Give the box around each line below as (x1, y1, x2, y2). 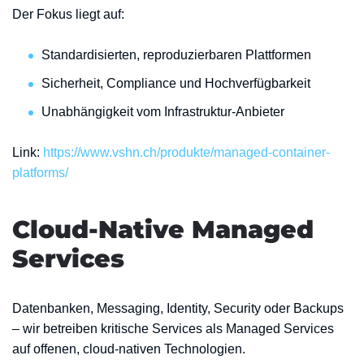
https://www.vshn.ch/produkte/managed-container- (43, 145, 330, 159)
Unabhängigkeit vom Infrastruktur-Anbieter (41, 105, 284, 119)
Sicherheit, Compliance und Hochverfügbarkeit (41, 76, 310, 90)
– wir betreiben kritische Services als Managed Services (12, 322, 334, 336)
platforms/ (12, 166, 68, 180)
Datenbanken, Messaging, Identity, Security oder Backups (12, 301, 344, 315)
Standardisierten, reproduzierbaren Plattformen (41, 48, 311, 62)
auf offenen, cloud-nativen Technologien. (12, 342, 245, 356)
